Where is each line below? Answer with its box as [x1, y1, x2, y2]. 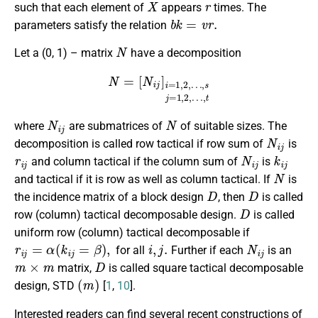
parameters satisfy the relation [14, 18, 170, 32]
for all [116, 243, 148, 258]
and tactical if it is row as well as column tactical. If [14, 172, 273, 187]
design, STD [14, 279, 77, 293]
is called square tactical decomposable [105, 261, 303, 275]
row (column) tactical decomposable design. [14, 208, 239, 222]
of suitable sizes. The [177, 119, 287, 133]
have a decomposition [128, 46, 241, 60]
